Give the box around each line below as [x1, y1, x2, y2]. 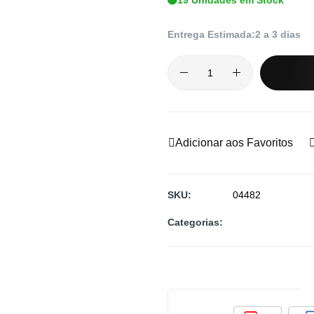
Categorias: [168, 216, 223, 228]
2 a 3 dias [255, 28, 301, 40]
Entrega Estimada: [168, 28, 255, 40]
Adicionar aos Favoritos [175, 136, 293, 149]
